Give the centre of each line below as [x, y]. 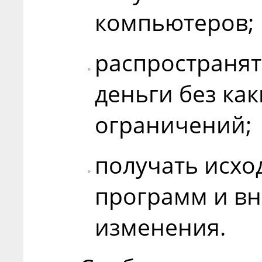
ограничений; [173, 124]
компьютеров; [174, 22]
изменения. [160, 226]
